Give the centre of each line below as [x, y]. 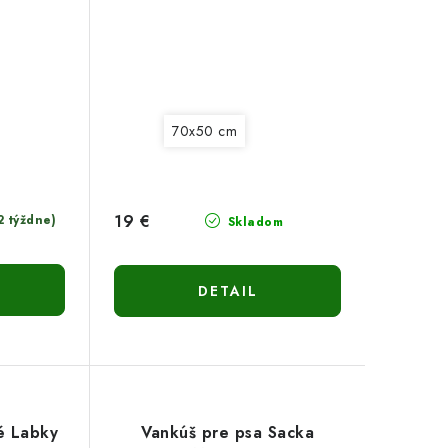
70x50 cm [205, 131]
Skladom [253, 222]
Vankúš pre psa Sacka [228, 433]
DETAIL [227, 291]
